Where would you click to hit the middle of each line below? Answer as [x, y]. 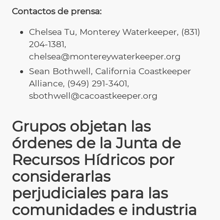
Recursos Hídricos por [93, 160]
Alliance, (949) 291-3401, [79, 83]
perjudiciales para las [90, 193]
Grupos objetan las [81, 127]
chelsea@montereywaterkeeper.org [105, 56]
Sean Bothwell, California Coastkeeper [110, 71]
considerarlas [61, 177]
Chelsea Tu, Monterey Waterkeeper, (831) [114, 32]
